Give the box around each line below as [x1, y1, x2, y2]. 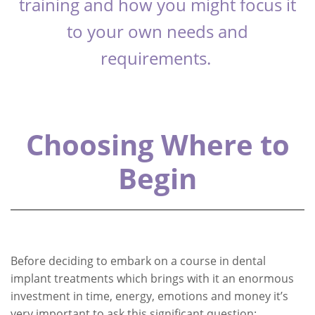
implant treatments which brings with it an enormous [11, 271, 294, 286]
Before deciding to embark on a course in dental [11, 253, 266, 269]
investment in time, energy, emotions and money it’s [11, 288, 288, 304]
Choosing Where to [25, 125, 290, 164]
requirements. [100, 46, 211, 70]
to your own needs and [67, 20, 248, 43]
